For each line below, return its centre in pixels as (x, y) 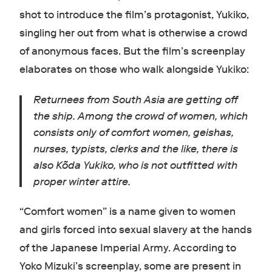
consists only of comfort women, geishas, (133, 132)
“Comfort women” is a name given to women (127, 211)
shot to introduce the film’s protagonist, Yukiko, (134, 15)
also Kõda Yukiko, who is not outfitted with (135, 165)
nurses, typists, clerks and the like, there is (135, 149)
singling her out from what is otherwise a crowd (133, 33)
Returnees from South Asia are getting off (135, 100)
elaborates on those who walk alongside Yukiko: (135, 69)
